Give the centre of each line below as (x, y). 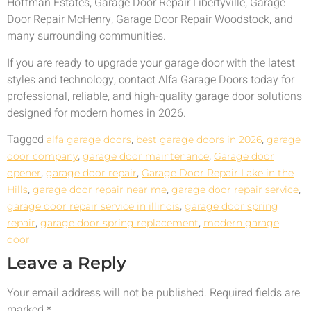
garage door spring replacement (119, 223)
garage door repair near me (100, 190)
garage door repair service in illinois (93, 207)
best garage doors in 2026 (199, 140)
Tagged (27, 140)
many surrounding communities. (86, 36)
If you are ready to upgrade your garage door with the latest (151, 63)
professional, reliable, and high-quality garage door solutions (154, 96)
